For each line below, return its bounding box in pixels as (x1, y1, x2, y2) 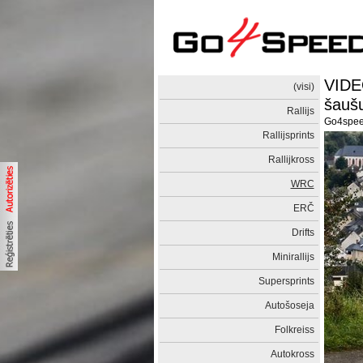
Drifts (291, 227, 314, 238)
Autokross (270, 348, 314, 360)
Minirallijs (271, 251, 314, 263)
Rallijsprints (262, 130, 314, 141)
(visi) (293, 81, 314, 92)
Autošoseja (264, 300, 314, 311)
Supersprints (258, 275, 314, 287)
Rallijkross (267, 154, 314, 165)
